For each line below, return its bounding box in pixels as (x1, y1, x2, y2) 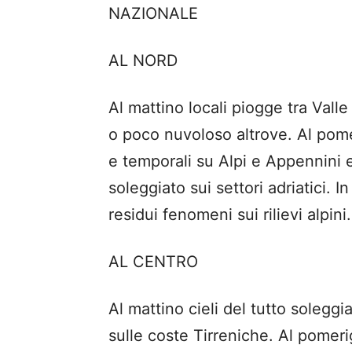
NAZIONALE (108, 3, 198, 23)
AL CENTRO (108, 251, 198, 271)
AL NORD (108, 50, 178, 70)
